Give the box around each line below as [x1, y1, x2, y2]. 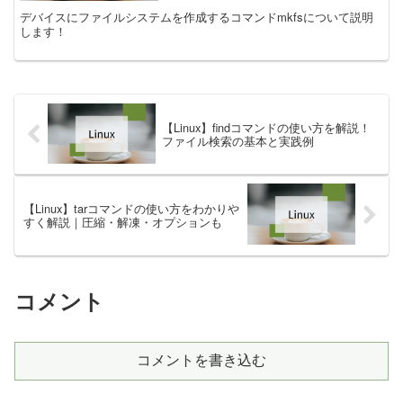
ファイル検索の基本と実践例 [161, 132, 314, 150]
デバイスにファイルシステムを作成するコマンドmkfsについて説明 [20, 8, 374, 26]
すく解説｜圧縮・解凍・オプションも [23, 213, 222, 231]
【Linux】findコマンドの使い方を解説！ [161, 119, 371, 137]
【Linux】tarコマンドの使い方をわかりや [23, 200, 239, 218]
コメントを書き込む [137, 352, 266, 368]
